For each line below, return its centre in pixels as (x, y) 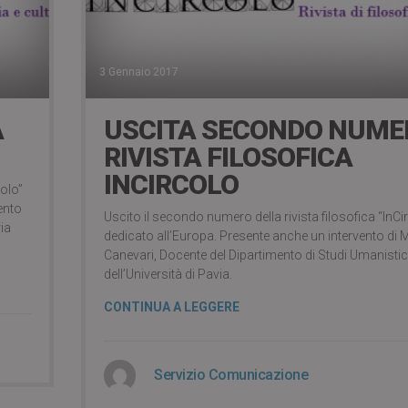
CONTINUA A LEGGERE (172, 307)
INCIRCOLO (171, 185)
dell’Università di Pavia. (168, 275)
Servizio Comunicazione (231, 375)
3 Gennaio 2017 (139, 72)
